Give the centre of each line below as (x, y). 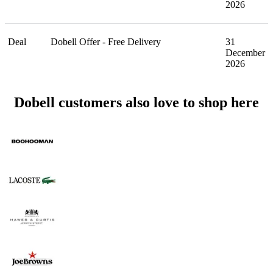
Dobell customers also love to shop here (136, 103)
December (245, 53)
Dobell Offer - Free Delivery (106, 42)
